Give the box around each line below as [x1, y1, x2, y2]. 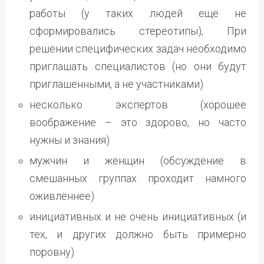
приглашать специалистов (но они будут [29, 60, 246, 72]
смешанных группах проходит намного [29, 171, 246, 184]
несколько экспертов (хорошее [29, 98, 246, 111]
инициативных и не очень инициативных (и [29, 210, 246, 223]
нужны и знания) [29, 133, 110, 146]
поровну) [29, 245, 74, 258]
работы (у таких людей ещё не [29, 6, 246, 19]
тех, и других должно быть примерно [29, 227, 246, 240]
